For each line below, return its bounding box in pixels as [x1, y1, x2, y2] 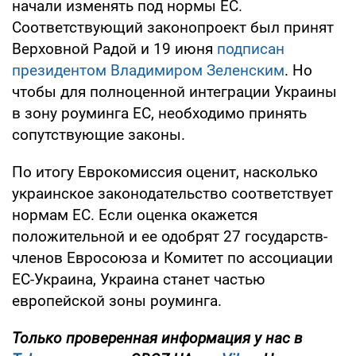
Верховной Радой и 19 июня [12, 40, 217, 59]
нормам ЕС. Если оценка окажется [12, 206, 257, 225]
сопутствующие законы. [12, 126, 185, 145]
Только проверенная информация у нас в [12, 329, 303, 348]
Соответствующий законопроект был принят [12, 18, 334, 37]
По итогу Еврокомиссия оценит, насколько [12, 163, 318, 182]
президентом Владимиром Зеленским [12, 61, 284, 80]
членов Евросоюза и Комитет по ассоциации [12, 249, 333, 268]
